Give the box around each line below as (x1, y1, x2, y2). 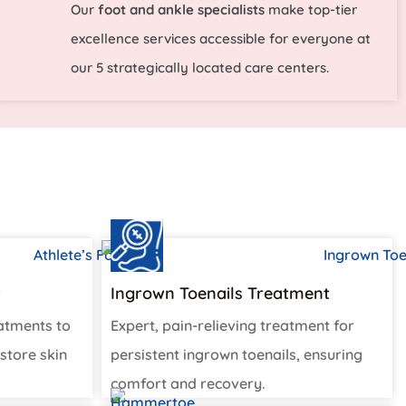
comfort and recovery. (111, 374, 266, 393)
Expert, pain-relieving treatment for (111, 316, 354, 335)
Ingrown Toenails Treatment (111, 283, 330, 304)
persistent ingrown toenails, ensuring (111, 345, 362, 364)
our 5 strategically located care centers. (70, 59, 329, 77)
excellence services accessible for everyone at (70, 30, 371, 48)
